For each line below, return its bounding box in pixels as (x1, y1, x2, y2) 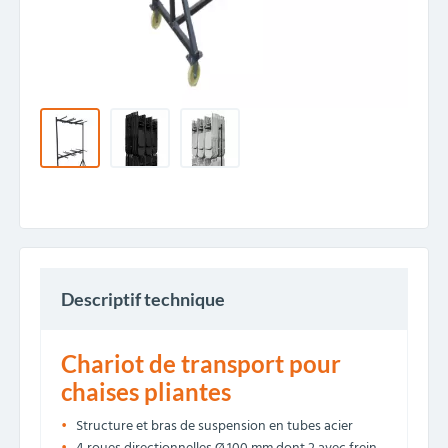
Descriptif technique (61, 289, 225, 310)
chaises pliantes (61, 377, 231, 406)
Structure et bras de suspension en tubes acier (76, 415, 353, 438)
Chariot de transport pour (61, 349, 341, 378)
